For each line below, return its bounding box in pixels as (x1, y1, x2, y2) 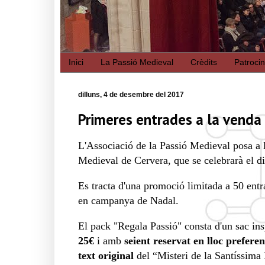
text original (78, 249, 137, 261)
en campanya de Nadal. (78, 194, 182, 206)
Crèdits (190, 57, 217, 67)
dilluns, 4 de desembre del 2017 (78, 90, 184, 99)
